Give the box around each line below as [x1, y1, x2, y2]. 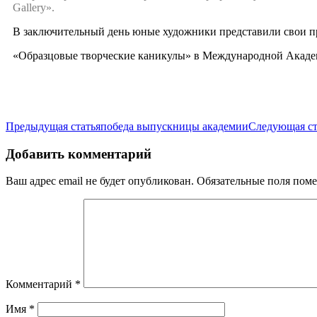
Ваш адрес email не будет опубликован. [6, 175, 194, 188]
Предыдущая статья [6, 120, 100, 132]
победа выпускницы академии [100, 120, 248, 132]
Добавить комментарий [6, 146, 151, 161]
